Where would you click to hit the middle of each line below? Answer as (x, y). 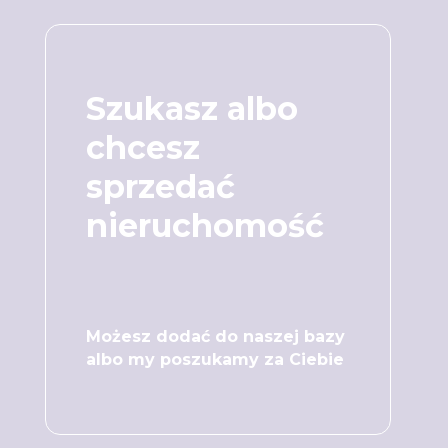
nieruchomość (205, 225)
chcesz (143, 147)
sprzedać (160, 186)
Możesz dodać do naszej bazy (215, 336)
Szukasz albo (192, 108)
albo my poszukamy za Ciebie (215, 359)
